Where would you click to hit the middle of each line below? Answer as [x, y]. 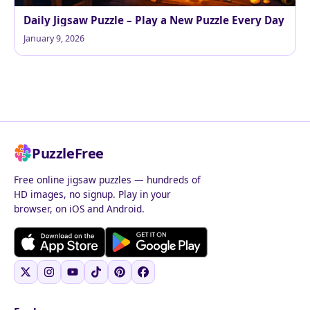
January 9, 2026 [54, 38]
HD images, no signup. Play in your [92, 194]
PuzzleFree [68, 153]
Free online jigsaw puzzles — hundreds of [107, 179]
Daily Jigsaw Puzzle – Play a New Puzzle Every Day [154, 20]
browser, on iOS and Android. [79, 208]
